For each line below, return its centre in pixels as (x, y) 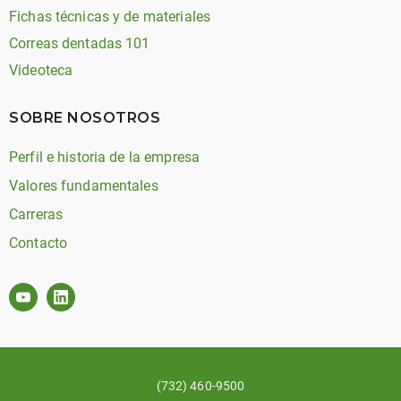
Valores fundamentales (84, 186)
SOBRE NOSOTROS (85, 118)
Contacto (38, 243)
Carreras (36, 214)
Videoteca (41, 70)
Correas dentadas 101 (80, 43)
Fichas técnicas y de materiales (110, 17)
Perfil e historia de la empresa (105, 157)
